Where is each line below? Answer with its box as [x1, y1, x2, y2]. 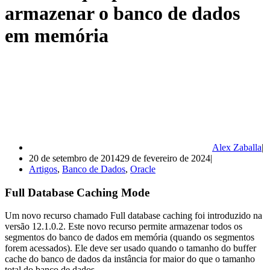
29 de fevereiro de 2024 [120, 152, 210, 163]
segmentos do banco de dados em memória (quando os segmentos [5, 232, 254, 243]
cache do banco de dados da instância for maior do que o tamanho [5, 254, 255, 265]
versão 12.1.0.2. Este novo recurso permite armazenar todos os [5, 221, 242, 232]
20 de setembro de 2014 [29, 152, 120, 163]
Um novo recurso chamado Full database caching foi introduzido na [5, 210, 262, 221]
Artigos [29, 163, 57, 174]
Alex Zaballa [212, 142, 262, 152]
